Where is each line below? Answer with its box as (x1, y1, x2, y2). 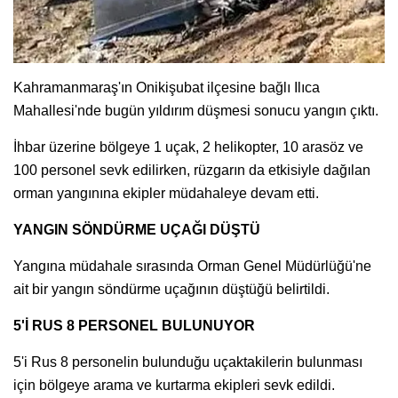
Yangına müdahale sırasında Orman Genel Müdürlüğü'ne (13, 258, 371, 274)
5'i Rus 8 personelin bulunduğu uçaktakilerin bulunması (13, 354, 362, 370)
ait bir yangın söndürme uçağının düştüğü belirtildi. (13, 281, 330, 297)
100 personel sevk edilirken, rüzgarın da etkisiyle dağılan (13, 162, 370, 178)
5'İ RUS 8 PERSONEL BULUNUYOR (13, 317, 255, 333)
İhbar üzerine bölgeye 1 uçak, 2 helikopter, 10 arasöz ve (13, 139, 363, 155)
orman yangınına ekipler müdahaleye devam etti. (13, 185, 319, 201)
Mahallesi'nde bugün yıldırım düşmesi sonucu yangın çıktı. (13, 102, 378, 118)
